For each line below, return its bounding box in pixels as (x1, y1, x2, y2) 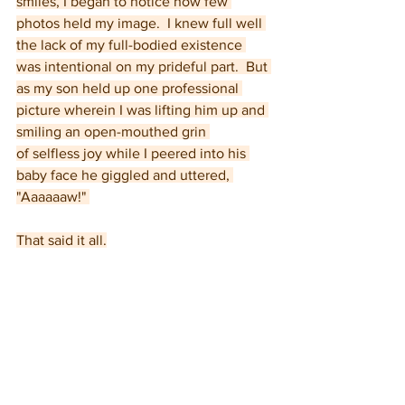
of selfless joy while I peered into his (16, 146, 250, 161)
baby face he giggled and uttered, (16, 167, 233, 183)
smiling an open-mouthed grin (16, 124, 210, 139)
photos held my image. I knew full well (16, 15, 266, 31)
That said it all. (16, 232, 107, 248)
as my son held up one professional (16, 80, 242, 96)
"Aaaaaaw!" (16, 189, 89, 204)
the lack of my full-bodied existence (16, 37, 246, 52)
